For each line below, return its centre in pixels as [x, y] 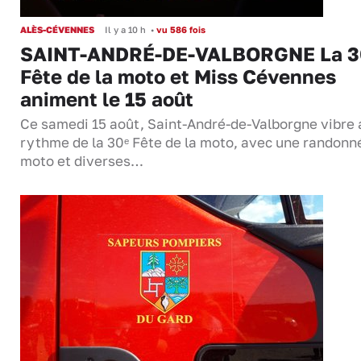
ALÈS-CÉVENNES [57, 30]
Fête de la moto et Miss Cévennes [178, 77]
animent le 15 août [107, 99]
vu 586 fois [180, 30]
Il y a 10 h [125, 30]
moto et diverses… [82, 162]
